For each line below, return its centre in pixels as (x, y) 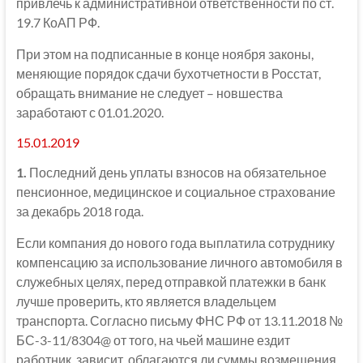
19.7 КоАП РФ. (58, 22)
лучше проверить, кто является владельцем (146, 301)
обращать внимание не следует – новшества (149, 92)
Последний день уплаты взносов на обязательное (176, 172)
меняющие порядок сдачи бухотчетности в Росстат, (168, 73)
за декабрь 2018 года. (79, 211)
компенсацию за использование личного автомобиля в (179, 262)
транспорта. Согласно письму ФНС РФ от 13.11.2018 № (179, 320)
